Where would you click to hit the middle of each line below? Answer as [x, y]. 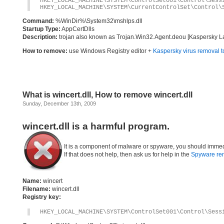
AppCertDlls [77, 29]
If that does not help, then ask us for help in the [127, 154]
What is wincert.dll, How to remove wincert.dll [107, 95]
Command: [38, 21]
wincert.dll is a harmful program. [96, 126]
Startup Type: [41, 29]
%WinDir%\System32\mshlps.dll [98, 21]
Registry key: [42, 197]
